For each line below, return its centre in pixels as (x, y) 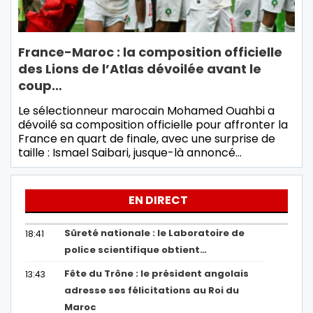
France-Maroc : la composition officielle (150, 52)
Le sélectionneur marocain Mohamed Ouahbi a (146, 111)
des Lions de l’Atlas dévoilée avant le (140, 69)
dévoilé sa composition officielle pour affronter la (153, 125)
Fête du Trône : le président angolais (157, 274)
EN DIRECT (158, 201)
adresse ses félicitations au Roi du (152, 291)
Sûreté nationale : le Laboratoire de (155, 233)
